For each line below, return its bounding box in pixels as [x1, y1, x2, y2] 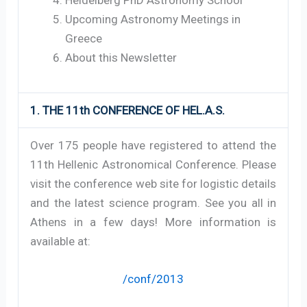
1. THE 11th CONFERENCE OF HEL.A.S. [30, 103, 225, 117]
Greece [65, 31, 103, 45]
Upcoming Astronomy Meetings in [65, 12, 241, 26]
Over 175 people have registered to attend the [30, 138, 277, 152]
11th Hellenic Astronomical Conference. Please [30, 157, 277, 171]
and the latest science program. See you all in [30, 195, 277, 210]
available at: [30, 234, 91, 248]
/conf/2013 [123, 271, 184, 286]
